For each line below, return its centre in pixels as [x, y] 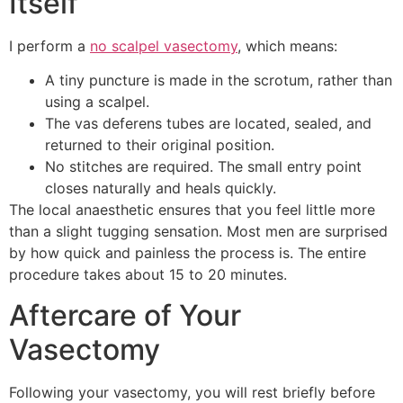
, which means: [287, 45]
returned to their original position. [160, 145]
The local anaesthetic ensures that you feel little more [192, 210]
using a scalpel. [97, 102]
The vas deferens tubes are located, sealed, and [208, 124]
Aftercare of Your [125, 315]
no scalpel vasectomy [164, 45]
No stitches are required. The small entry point [203, 167]
